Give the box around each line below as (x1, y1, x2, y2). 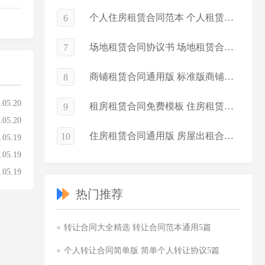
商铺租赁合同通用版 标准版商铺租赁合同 (224, 72, 234, 82)
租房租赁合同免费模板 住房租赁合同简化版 (224, 101, 234, 111)
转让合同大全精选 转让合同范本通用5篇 (64, 223, 211, 232)
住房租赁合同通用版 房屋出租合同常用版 (224, 131, 234, 141)
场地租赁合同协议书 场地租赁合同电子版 (224, 42, 234, 52)
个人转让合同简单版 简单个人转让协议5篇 (64, 246, 219, 255)
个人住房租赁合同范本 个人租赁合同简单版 (224, 12, 234, 22)
